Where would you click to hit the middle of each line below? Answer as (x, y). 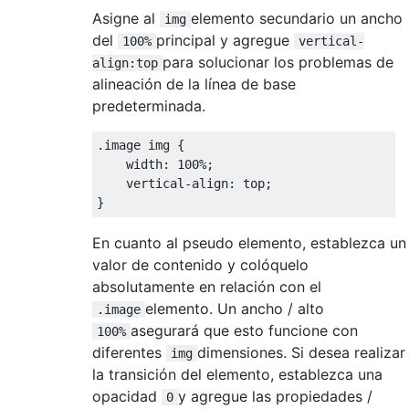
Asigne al (126, 18)
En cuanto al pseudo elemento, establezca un (249, 242)
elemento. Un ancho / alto (235, 308)
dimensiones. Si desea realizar (301, 352)
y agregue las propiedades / (275, 396)
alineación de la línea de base (194, 84)
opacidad (127, 396)
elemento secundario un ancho (297, 18)
